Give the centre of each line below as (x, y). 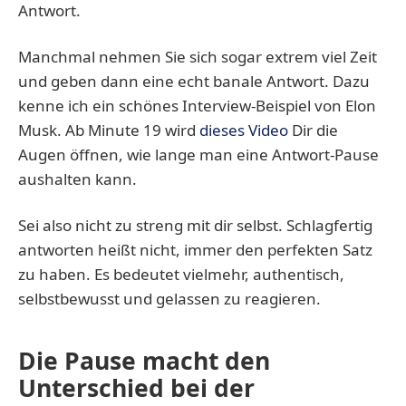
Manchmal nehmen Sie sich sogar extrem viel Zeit (198, 57)
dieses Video (244, 130)
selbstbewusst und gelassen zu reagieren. (169, 299)
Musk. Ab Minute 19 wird (109, 130)
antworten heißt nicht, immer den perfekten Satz (195, 250)
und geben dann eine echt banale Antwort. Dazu (194, 82)
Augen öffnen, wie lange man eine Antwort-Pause (198, 155)
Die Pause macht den (144, 361)
